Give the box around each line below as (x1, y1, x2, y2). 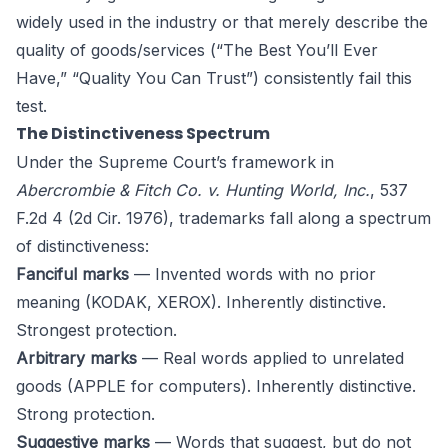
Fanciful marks (16, 264, 129, 284)
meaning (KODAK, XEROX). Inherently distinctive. (16, 292, 386, 312)
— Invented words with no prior (129, 264, 376, 284)
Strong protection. (16, 404, 155, 424)
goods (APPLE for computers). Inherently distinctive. (16, 376, 416, 396)
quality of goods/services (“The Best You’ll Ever (16, 40, 378, 60)
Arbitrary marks (16, 348, 137, 368)
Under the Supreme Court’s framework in (16, 152, 334, 172)
